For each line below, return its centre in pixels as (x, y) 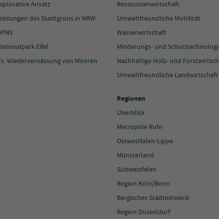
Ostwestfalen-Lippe (145, 142)
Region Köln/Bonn (143, 184)
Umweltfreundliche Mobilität (159, 19)
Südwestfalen (137, 170)
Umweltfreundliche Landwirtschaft (167, 76)
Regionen (131, 99)
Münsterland (135, 156)
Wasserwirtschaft (142, 33)
